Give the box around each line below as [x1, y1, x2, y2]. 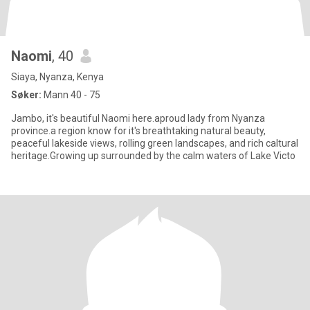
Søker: [11, 89, 42, 100]
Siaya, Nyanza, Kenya [11, 71, 104, 82]
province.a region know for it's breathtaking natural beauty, [11, 125, 266, 136]
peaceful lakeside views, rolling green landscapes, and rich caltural [11, 138, 298, 149]
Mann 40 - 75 [42, 89, 100, 100]
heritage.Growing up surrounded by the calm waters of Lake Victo [11, 150, 295, 161]
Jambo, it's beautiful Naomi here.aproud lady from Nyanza [11, 113, 265, 124]
